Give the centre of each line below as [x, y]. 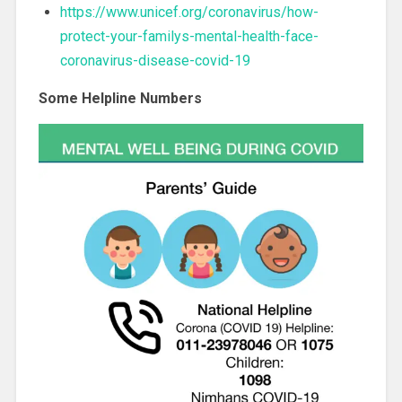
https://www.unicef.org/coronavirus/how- [189, 13]
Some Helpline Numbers [120, 99]
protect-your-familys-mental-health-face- [189, 37]
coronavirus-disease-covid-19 [155, 61]
